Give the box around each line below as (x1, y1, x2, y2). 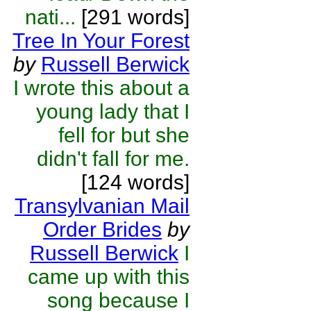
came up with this (28, 265, 190, 288)
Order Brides (43, 218, 162, 241)
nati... (25, 6, 76, 28)
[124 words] (81, 171, 190, 194)
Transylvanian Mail (15, 194, 190, 217)
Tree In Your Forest (12, 29, 190, 52)
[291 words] (76, 6, 190, 28)
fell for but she (58, 124, 190, 146)
